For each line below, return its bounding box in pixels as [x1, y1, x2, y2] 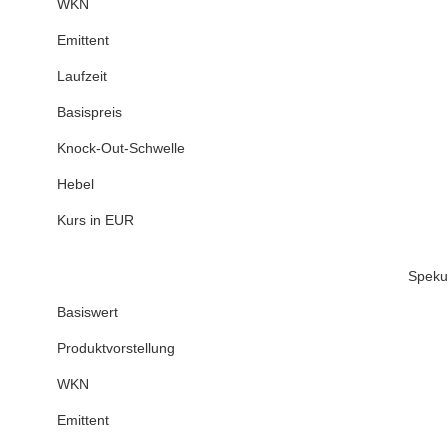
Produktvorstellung [57, 340, 175, 357]
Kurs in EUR [57, 212, 134, 229]
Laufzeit [57, 68, 107, 85]
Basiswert [57, 304, 118, 321]
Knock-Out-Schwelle [57, 140, 185, 157]
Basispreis [57, 104, 122, 121]
